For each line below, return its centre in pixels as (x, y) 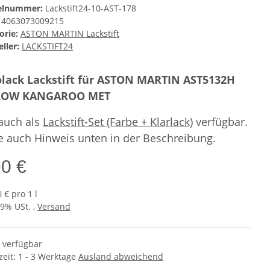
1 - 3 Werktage (48, 256)
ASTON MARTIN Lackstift (70, 33)
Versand (54, 206)
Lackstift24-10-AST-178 (91, 8)
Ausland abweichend (121, 256)
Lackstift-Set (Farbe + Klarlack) (118, 122)
